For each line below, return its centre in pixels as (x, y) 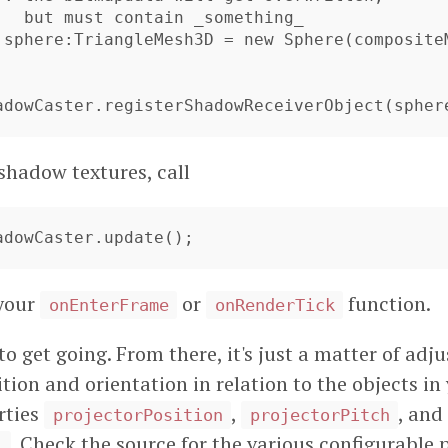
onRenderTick (274, 305)
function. (387, 303)
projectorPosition (137, 415)
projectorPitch (319, 415)
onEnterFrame (108, 305)
